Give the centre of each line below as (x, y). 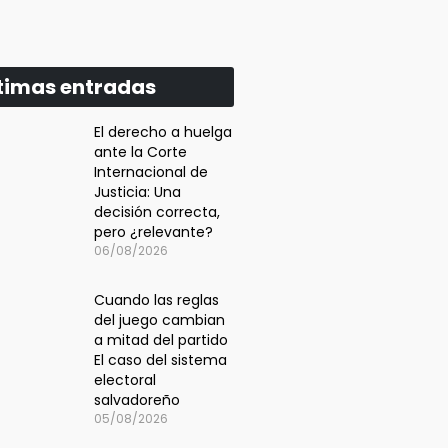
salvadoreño (139, 400)
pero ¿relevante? (153, 232)
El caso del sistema (160, 360)
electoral (125, 380)
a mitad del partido (161, 340)
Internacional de (151, 172)
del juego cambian (159, 320)
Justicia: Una (137, 192)
